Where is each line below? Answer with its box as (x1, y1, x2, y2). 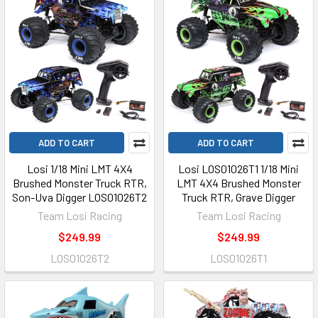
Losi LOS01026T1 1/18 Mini (178, 162, 299, 175)
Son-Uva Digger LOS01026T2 (12, 190, 147, 204)
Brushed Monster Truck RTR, (12, 176, 147, 190)
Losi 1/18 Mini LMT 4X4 (26, 162, 133, 175)
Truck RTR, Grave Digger (182, 190, 295, 204)
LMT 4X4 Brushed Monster (176, 176, 301, 190)
